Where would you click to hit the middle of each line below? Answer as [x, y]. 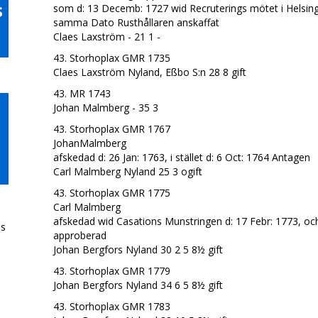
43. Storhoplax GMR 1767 [111, 129]
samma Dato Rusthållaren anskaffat [136, 22]
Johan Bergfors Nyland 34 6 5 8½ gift [138, 285]
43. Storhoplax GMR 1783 [111, 306]
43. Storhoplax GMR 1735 [111, 58]
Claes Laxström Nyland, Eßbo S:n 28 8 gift [149, 72]
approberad [79, 235]
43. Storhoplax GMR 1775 [111, 193]
